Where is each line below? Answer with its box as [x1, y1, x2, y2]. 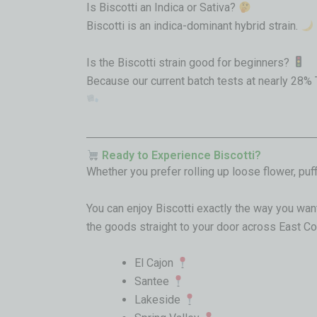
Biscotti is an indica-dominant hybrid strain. [86, 19, 301, 33]
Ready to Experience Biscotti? [99, 149, 262, 163]
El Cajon [134, 256, 176, 270]
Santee [134, 275, 172, 289]
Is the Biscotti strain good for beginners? [86, 55, 292, 69]
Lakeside [134, 293, 183, 307]
